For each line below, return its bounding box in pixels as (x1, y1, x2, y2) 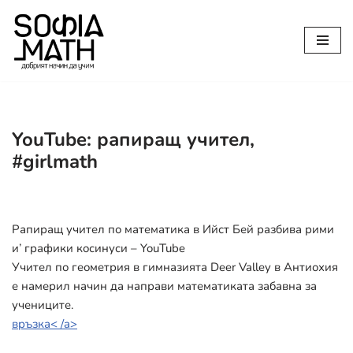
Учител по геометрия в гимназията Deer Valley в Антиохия (12, 258, 338, 275)
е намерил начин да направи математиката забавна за (12, 277, 317, 294)
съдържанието (12, 72, 94, 88)
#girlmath (12, 148, 98, 174)
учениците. (12, 296, 73, 313)
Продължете (12, 35, 83, 50)
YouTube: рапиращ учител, (12, 126, 255, 152)
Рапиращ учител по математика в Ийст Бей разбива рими (12, 221, 334, 237)
